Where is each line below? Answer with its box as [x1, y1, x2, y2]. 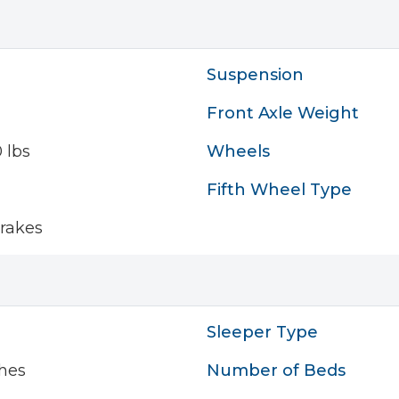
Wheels [207, 142, 270, 161]
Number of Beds [207, 361, 346, 380]
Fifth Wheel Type [207, 180, 352, 199]
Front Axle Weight [207, 103, 359, 123]
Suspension [207, 65, 304, 85]
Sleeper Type [207, 322, 318, 342]
